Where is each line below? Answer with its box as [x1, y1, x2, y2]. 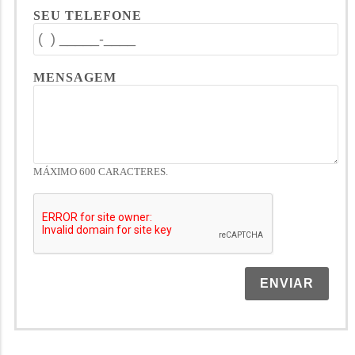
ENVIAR [259, 276, 314, 290]
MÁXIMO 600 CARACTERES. [32, 166, 168, 177]
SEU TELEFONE [32, 8, 142, 22]
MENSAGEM [32, 70, 116, 84]
